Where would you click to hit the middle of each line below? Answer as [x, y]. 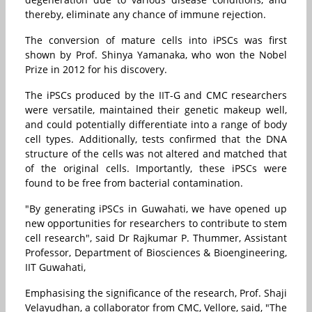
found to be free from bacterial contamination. [134, 183]
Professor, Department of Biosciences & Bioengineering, [156, 253]
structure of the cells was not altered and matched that [156, 154]
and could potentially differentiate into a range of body [156, 125]
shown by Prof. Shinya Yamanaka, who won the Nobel [156, 55]
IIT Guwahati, [55, 267]
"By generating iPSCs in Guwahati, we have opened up [156, 209]
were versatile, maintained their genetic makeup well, [156, 110]
